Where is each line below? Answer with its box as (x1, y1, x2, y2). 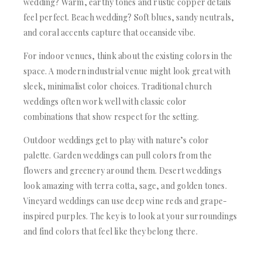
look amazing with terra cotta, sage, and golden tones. (23, 180, 227, 191)
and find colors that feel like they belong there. (23, 225, 198, 237)
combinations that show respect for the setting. (23, 111, 199, 122)
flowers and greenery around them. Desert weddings (23, 164, 222, 176)
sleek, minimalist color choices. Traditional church (23, 80, 212, 92)
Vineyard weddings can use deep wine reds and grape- (23, 195, 227, 206)
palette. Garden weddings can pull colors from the (23, 149, 212, 161)
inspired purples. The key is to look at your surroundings (23, 210, 237, 222)
